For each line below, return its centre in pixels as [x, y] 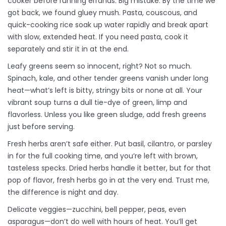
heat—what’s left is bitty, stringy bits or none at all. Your [105, 91]
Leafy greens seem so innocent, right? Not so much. [100, 66]
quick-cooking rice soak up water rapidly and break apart [108, 25]
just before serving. [41, 127]
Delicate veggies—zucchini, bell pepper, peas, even [97, 210]
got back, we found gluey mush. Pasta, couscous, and [102, 13]
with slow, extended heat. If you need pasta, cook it [98, 37]
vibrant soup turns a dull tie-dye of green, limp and [97, 103]
